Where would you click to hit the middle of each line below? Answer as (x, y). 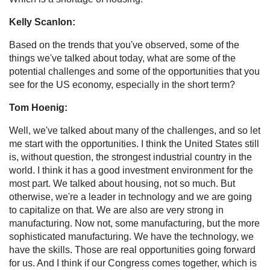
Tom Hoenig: (38, 107)
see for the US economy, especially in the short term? (122, 84)
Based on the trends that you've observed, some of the (124, 45)
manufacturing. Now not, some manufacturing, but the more (134, 223)
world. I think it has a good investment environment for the (131, 170)
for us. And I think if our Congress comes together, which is (133, 263)
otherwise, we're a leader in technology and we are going (130, 196)
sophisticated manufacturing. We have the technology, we (131, 236)
